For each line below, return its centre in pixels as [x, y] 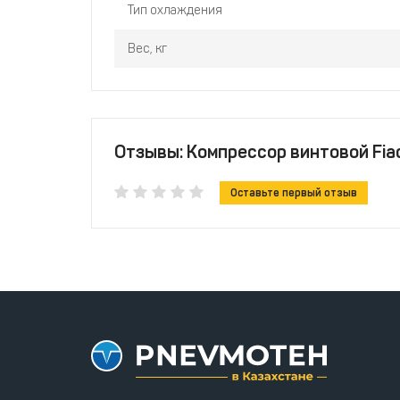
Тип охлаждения [175, 10]
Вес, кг [147, 48]
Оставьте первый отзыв [294, 192]
